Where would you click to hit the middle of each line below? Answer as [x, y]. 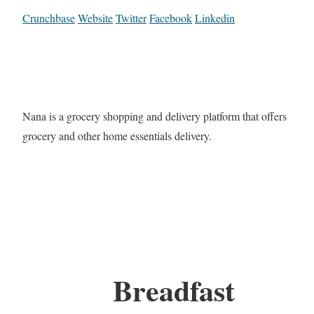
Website [95, 18]
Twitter [131, 18]
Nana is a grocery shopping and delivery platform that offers [155, 116]
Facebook [171, 18]
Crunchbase [49, 18]
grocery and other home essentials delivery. [117, 136]
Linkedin [215, 18]
